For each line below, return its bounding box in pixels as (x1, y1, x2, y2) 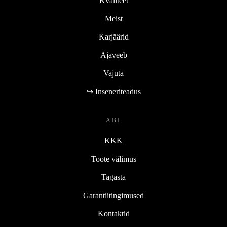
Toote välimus (91, 154, 136, 163)
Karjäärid (98, 32, 129, 41)
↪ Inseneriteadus (86, 87, 141, 96)
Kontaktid (97, 209, 130, 218)
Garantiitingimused (83, 191, 144, 200)
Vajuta (103, 68, 124, 78)
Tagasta (101, 172, 126, 181)
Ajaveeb (100, 50, 127, 59)
